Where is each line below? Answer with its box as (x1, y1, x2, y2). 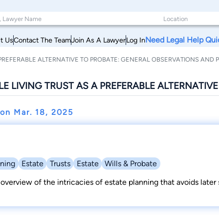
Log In (126, 35, 145, 44)
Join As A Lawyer (71, 35, 126, 44)
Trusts (49, 159, 70, 169)
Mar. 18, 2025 (14, 108, 73, 117)
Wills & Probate (105, 159, 157, 169)
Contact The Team (14, 35, 71, 44)
